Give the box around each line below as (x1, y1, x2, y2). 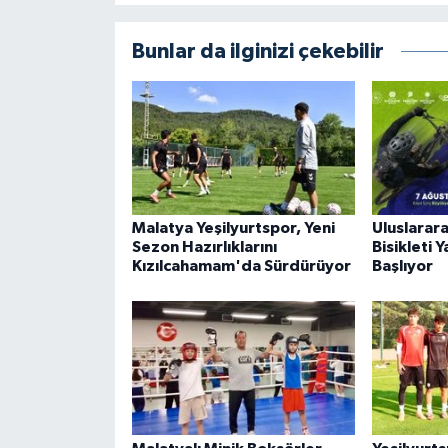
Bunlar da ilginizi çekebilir (131, 40, 384, 62)
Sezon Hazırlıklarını (131, 238, 277, 255)
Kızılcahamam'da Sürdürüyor (131, 257, 351, 274)
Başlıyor (371, 257, 433, 274)
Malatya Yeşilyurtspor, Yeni (131, 219, 335, 236)
